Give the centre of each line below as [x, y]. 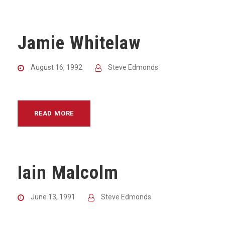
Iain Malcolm [68, 173]
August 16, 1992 [57, 67]
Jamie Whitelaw [79, 43]
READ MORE [54, 113]
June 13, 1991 [53, 197]
